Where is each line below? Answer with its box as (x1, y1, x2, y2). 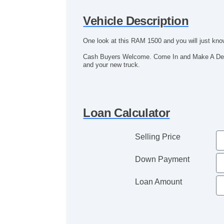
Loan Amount (135, 177, 182, 186)
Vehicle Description (83, 14, 188, 28)
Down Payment (135, 155, 190, 164)
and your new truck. (83, 61, 140, 69)
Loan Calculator (83, 106, 170, 120)
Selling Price (135, 132, 181, 141)
